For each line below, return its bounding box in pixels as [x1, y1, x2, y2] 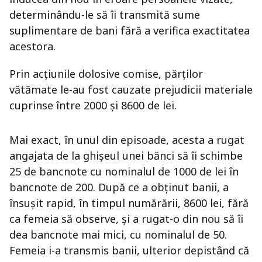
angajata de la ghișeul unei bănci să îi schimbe [9, 149, 243, 163]
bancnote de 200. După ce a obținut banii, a [9, 180, 229, 195]
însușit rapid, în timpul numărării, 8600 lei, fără [9, 196, 249, 211]
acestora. [9, 39, 56, 54]
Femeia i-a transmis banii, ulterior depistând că [9, 243, 249, 258]
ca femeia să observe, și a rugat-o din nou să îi [9, 212, 243, 226]
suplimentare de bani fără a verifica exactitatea [9, 23, 250, 38]
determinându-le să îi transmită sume [9, 8, 200, 22]
